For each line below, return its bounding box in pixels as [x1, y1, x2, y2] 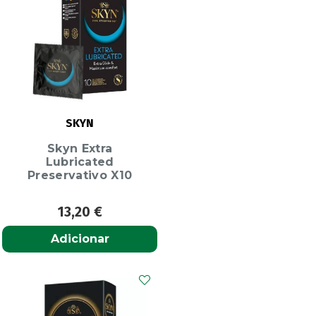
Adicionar [50, 232, 109, 246]
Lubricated [45, 155, 114, 169]
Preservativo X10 [28, 169, 133, 183]
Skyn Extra [47, 142, 113, 156]
